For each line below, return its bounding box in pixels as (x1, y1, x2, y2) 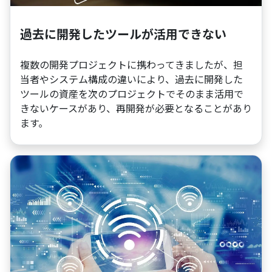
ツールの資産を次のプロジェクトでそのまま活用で (20, 86, 243, 101)
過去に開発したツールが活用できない (20, 24, 226, 42)
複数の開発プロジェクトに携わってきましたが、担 (20, 56, 243, 72)
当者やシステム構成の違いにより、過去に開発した (20, 71, 243, 86)
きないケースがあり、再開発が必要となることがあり (20, 100, 252, 115)
